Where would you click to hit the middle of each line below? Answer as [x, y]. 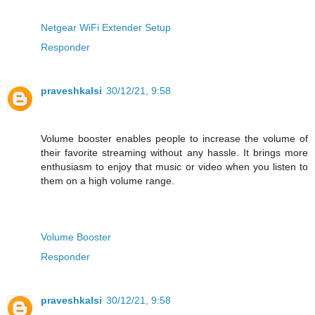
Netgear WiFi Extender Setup [106, 27]
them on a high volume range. [108, 180]
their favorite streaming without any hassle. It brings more [174, 152]
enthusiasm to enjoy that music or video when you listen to [174, 166]
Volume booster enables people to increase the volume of [174, 138]
